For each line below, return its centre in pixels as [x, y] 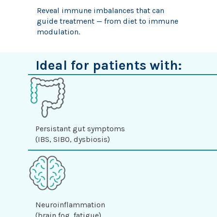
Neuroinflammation [70, 204]
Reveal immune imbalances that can [100, 10]
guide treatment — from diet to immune [107, 21]
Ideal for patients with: [109, 65]
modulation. [58, 31]
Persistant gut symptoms [80, 129]
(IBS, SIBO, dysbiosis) [73, 139]
